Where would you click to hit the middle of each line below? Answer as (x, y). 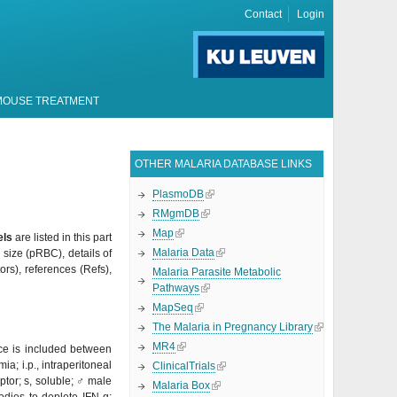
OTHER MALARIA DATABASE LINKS (223, 164)
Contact (263, 14)
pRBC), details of (71, 253)
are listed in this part (63, 237)
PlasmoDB (178, 194)
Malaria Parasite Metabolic (217, 272)
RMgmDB (176, 214)
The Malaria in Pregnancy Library (233, 327)
